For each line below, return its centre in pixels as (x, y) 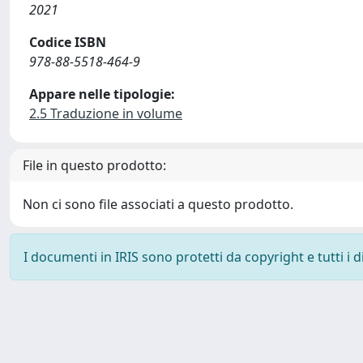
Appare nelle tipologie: (102, 94)
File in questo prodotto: (94, 165)
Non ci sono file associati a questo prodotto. (158, 204)
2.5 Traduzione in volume (106, 113)
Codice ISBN (68, 42)
